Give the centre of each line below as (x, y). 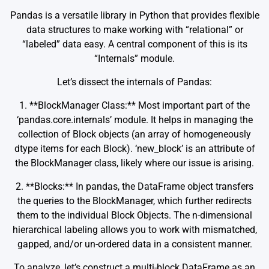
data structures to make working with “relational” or (134, 29)
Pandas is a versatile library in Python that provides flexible (134, 15)
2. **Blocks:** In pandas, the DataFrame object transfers (134, 186)
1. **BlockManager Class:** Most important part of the (134, 105)
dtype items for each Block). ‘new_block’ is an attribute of (134, 148)
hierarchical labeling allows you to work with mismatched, (134, 229)
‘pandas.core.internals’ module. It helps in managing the (134, 119)
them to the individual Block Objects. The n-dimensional (134, 215)
